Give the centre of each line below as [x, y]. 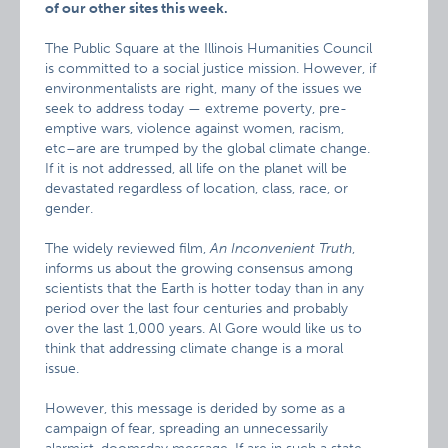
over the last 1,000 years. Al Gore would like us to [204, 328]
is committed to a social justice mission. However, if [211, 68]
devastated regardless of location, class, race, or [197, 188]
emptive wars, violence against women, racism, [195, 128]
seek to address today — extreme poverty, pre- [196, 108]
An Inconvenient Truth [281, 248]
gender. [69, 208]
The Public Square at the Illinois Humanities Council [209, 48]
